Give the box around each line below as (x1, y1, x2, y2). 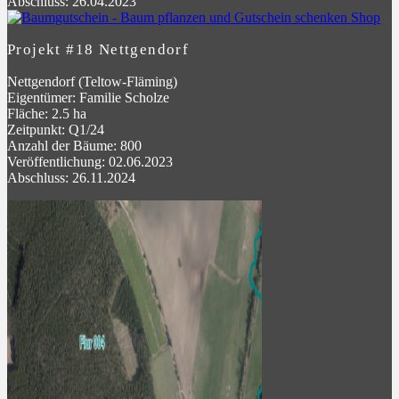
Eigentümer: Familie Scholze (7, 89, 169, 105)
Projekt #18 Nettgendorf (7, 40, 190, 58)
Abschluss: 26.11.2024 (7, 169, 135, 185)
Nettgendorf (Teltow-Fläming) (7, 73, 177, 89)
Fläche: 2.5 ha (7, 105, 86, 121)
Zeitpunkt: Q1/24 (7, 121, 104, 137)
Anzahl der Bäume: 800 (7, 137, 142, 153)
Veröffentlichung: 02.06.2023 (7, 153, 173, 169)
